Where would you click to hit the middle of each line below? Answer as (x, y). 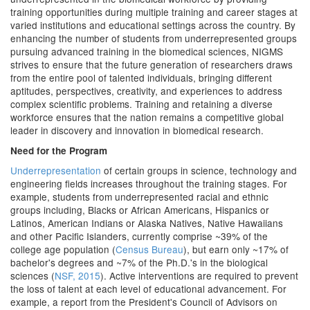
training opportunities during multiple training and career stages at (154, 12)
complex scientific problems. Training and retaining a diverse (142, 104)
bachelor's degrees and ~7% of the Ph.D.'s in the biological (139, 262)
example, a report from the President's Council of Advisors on (144, 302)
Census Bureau (149, 249)
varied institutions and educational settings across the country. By (153, 25)
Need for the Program (59, 151)
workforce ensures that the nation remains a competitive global (147, 117)
